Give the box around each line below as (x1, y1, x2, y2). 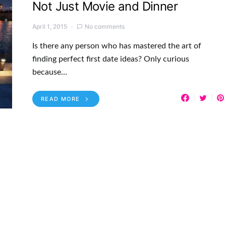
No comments (85, 22, 125, 30)
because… (32, 68, 67, 76)
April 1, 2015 (32, 22, 67, 30)
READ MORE (41, 95, 80, 102)
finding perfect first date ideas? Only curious (32, 54, 189, 63)
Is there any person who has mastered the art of (32, 41, 201, 50)
